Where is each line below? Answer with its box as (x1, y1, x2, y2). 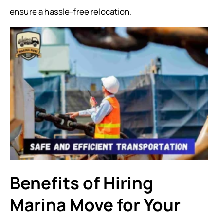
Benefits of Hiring (10, 171, 153, 195)
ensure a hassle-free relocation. (10, 6, 132, 17)
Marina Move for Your (10, 193, 181, 217)
